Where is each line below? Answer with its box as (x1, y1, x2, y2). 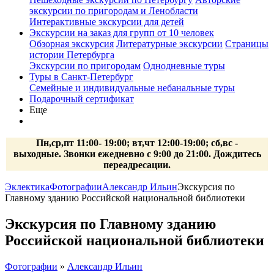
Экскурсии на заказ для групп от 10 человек (29, 28, 214, 38)
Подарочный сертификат (29, 94, 134, 104)
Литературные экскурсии (116, 39, 223, 49)
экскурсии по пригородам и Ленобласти (29, 6, 198, 16)
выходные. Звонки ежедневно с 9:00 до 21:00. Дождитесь (13, 149, 261, 159)
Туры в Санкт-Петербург (29, 72, 133, 82)
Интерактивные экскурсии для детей (29, 17, 184, 27)
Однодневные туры (143, 61, 225, 71)
